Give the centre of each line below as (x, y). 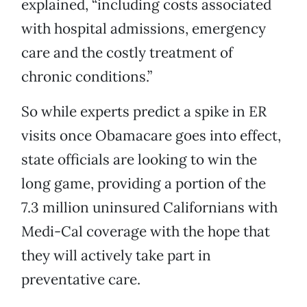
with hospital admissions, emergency (144, 29)
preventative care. (81, 280)
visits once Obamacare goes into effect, (151, 136)
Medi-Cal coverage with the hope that (146, 232)
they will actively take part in (116, 256)
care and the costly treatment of (127, 53)
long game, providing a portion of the (144, 184)
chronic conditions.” (87, 77)
